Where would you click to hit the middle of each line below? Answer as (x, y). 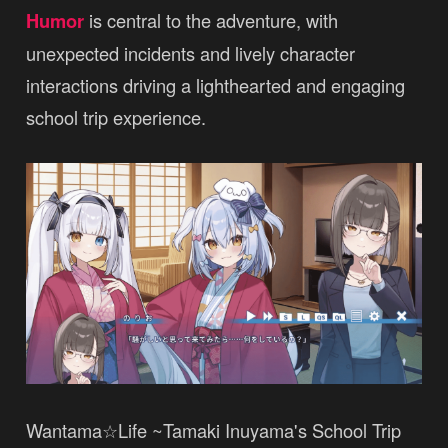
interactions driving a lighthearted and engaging (215, 84)
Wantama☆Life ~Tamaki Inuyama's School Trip (213, 430)
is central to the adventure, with (210, 19)
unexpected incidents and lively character (190, 52)
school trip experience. (115, 116)
